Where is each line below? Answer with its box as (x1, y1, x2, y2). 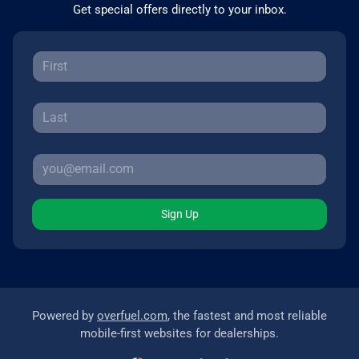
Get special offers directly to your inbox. (72, 2, 287, 17)
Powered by (32, 308, 97, 323)
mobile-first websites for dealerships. (80, 325, 279, 341)
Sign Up (160, 207, 199, 220)
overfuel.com (97, 308, 167, 323)
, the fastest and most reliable (167, 308, 327, 323)
